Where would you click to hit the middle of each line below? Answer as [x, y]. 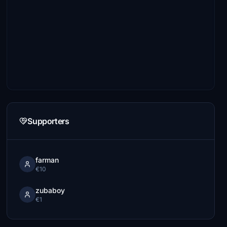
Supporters [48, 121]
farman [47, 160]
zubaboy [50, 190]
